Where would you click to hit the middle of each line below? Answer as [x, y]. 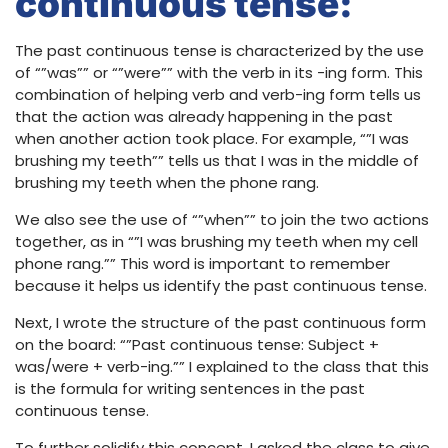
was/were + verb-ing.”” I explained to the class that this [222, 367]
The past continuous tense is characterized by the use [219, 51]
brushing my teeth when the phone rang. [167, 183]
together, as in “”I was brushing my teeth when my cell [216, 242]
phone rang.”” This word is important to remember [202, 264]
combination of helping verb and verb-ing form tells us [218, 95]
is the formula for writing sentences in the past [190, 389]
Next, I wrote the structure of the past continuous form [220, 323]
